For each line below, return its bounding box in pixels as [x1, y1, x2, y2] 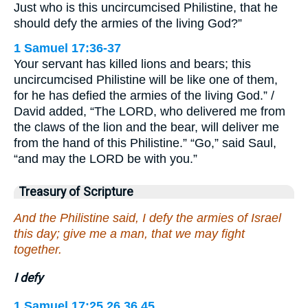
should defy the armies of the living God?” [14, 16, 242, 30]
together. [14, 243, 62, 257]
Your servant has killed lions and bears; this [14, 56, 251, 71]
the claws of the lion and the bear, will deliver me [14, 120, 279, 134]
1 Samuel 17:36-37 [14, 41, 121, 55]
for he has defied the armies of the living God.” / [14, 88, 274, 102]
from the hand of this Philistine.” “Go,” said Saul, [14, 135, 276, 150]
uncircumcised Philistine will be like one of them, [14, 72, 278, 87]
